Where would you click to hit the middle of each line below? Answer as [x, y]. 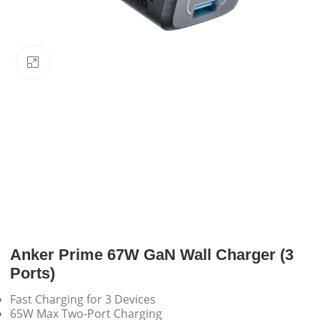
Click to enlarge [87, 62]
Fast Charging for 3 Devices [83, 299]
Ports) [33, 274]
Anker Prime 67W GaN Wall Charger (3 [152, 255]
